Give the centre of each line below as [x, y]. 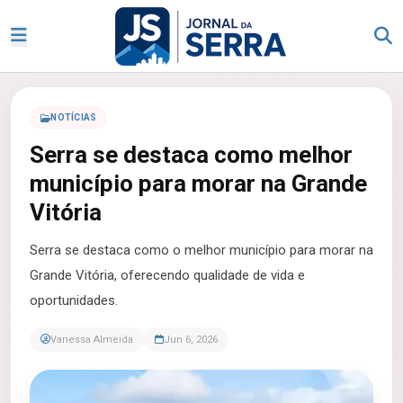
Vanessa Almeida [92, 340]
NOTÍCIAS [74, 117]
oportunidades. [74, 300]
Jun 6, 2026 [191, 340]
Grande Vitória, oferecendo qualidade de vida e [167, 275]
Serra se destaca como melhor [191, 155]
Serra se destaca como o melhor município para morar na [201, 250]
